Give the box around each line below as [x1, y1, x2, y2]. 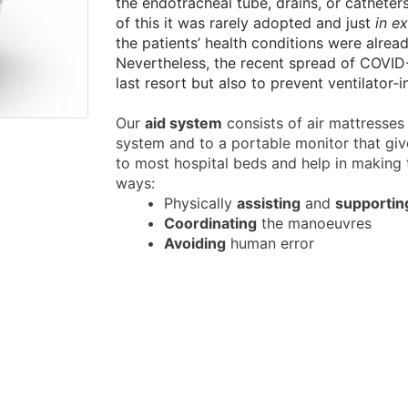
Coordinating [163, 214, 257, 233]
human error [225, 234, 314, 253]
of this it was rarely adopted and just [116, 14, 375, 33]
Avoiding [163, 234, 226, 253]
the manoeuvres [256, 214, 372, 233]
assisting [236, 194, 301, 213]
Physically [158, 194, 237, 213]
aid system [145, 114, 222, 133]
